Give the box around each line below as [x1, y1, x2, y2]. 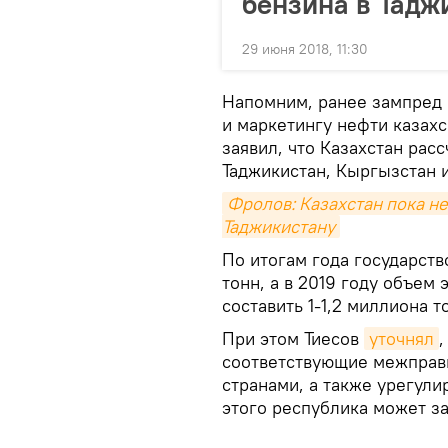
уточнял [369, 327, 434, 351]
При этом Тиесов [222, 327, 364, 351]
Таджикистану [222, 215, 335, 239]
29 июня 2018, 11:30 [242, 40, 368, 59]
